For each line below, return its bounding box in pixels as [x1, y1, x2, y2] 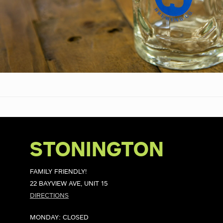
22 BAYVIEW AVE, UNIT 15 [30, 181, 108, 187]
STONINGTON [30, 140, 164, 160]
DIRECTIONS [30, 193, 69, 199]
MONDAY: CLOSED [30, 214, 89, 221]
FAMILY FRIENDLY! [30, 169, 87, 175]
